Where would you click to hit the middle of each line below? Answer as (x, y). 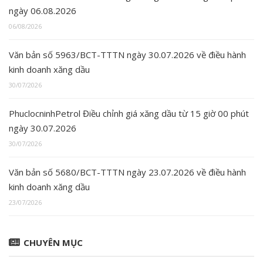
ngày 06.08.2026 (43, 11)
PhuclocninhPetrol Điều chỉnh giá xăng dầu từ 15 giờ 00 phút (129, 114)
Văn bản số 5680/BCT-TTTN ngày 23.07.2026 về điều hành (127, 172)
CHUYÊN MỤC (53, 243)
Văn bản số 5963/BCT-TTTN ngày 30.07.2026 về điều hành (127, 55)
